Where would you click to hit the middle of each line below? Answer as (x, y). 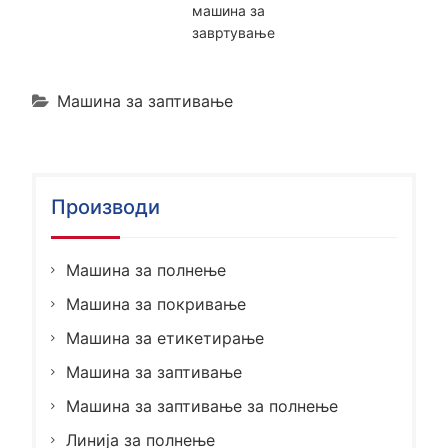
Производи (105, 206)
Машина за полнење (145, 269)
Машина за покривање (155, 303)
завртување (233, 32)
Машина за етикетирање (164, 337)
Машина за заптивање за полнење (201, 405)
